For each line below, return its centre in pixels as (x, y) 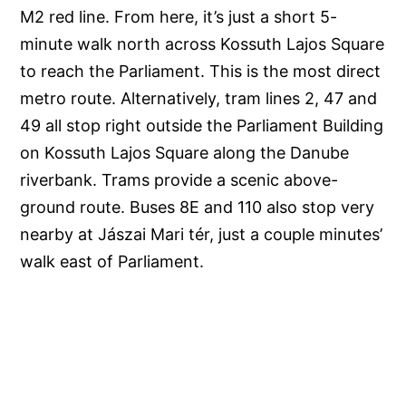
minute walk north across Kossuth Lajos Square (203, 44)
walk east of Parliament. (112, 262)
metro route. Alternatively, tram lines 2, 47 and (199, 99)
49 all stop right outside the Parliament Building (202, 126)
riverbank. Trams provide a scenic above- (179, 180)
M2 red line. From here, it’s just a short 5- (179, 17)
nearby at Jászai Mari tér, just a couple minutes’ (202, 235)
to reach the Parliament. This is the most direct (201, 72)
